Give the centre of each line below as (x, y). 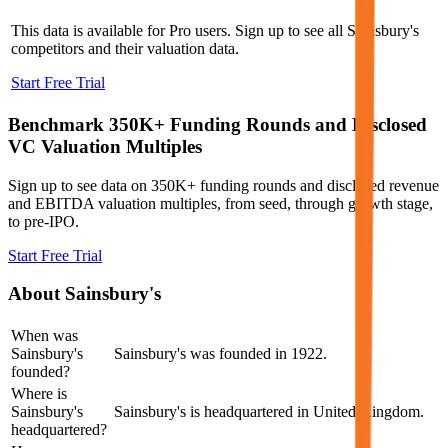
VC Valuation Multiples (105, 147)
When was (44, 336)
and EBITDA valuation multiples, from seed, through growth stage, (220, 203)
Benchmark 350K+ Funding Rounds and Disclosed (217, 125)
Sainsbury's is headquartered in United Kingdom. (269, 412)
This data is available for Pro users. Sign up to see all (179, 31)
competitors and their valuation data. (125, 49)
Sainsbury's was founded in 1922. (220, 354)
